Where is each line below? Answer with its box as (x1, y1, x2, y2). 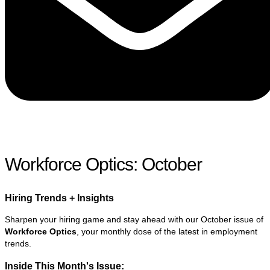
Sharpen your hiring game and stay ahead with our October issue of (5, 215, 263, 225)
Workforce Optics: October (5, 154, 202, 175)
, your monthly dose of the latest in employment (77, 227, 257, 237)
